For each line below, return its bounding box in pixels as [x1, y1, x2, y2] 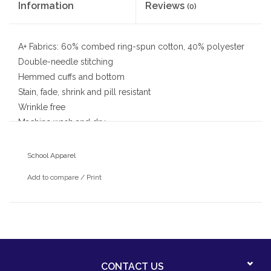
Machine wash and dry [18, 117, 106, 127]
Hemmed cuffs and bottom [18, 71, 125, 82]
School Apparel [27, 151, 76, 160]
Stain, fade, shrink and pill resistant [18, 87, 151, 97]
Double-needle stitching [18, 56, 113, 67]
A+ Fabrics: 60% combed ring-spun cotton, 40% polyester [18, 41, 244, 51]
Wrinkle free [18, 102, 65, 112]
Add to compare [27, 172, 80, 181]
